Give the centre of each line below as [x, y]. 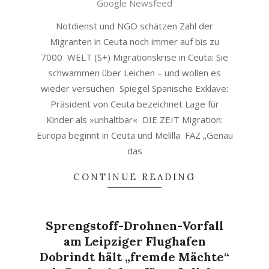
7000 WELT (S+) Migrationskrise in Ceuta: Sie [134, 57]
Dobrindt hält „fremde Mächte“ [134, 257]
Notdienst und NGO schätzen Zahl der [134, 26]
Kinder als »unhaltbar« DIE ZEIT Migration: [134, 119]
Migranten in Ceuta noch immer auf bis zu [134, 41]
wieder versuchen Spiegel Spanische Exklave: [134, 88]
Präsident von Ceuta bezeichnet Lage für [134, 104]
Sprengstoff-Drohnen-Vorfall [134, 225]
